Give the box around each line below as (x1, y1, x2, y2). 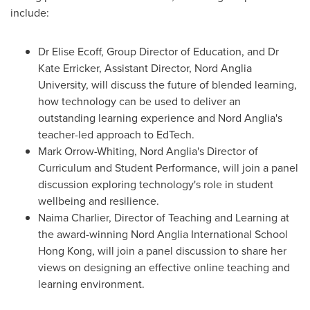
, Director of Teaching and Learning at (109, 210, 289, 226)
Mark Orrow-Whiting (38, 143, 134, 159)
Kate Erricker (38, 60, 99, 76)
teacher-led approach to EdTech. (38, 127, 194, 143)
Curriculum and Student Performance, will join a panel (38, 160, 298, 176)
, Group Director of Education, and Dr (101, 44, 279, 60)
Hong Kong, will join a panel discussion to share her (38, 243, 286, 259)
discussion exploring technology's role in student (38, 176, 273, 192)
